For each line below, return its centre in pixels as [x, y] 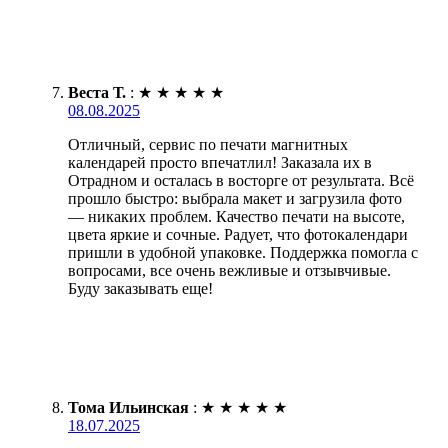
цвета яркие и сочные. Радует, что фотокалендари [238, 235]
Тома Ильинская [128, 408]
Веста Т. [97, 93]
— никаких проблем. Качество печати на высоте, [236, 217]
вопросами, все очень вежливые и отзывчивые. [229, 271]
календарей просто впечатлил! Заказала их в [220, 163]
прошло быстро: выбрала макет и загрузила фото [235, 199]
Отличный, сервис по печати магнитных [208, 145]
